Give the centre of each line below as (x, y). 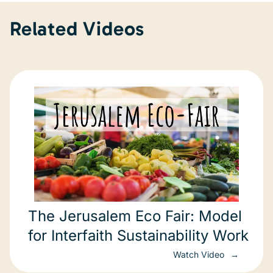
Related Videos (77, 29)
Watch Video (200, 254)
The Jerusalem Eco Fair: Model (135, 216)
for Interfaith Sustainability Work (138, 236)
